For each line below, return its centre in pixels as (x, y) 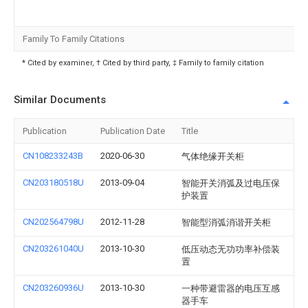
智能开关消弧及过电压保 (231, 183)
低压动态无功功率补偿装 (231, 249)
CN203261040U (53, 249)
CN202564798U (53, 222)
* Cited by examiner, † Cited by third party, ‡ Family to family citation (143, 63)
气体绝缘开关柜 (213, 156)
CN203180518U (53, 183)
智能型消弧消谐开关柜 (226, 222)
